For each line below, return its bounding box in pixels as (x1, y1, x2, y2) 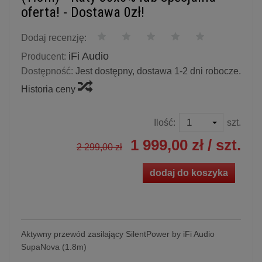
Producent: (21, 51, 66, 61)
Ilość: (154, 117, 175, 127)
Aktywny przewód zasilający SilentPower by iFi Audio (21, 229, 215, 239)
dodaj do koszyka (150, 167, 228, 178)
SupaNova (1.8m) (21, 242, 87, 251)
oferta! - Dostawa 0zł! (21, 4, 144, 20)
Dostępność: (21, 65, 73, 76)
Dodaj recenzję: (21, 33, 87, 43)
